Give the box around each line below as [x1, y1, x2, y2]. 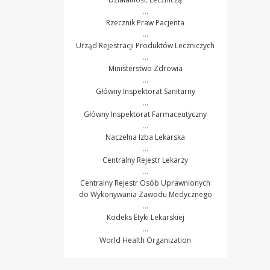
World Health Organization [99, 234, 191, 245]
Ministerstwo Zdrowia [108, 63, 183, 74]
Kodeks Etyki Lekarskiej [106, 212, 184, 222]
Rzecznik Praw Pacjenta [106, 17, 184, 28]
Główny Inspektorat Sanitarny [95, 86, 195, 96]
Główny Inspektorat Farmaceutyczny [84, 108, 207, 119]
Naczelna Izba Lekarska [105, 131, 185, 142]
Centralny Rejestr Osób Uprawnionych [80, 177, 210, 188]
